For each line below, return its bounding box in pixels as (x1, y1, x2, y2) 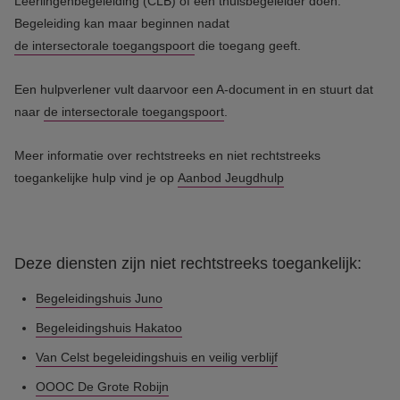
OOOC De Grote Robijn (36, 379, 169, 394)
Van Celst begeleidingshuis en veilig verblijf (36, 350, 278, 364)
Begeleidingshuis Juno (36, 291, 162, 305)
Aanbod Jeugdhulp (178, 171, 284, 185)
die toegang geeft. (195, 38, 301, 53)
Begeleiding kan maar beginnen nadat (14, 16, 233, 30)
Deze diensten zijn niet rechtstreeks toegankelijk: (14, 254, 362, 272)
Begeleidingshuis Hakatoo (36, 321, 182, 335)
